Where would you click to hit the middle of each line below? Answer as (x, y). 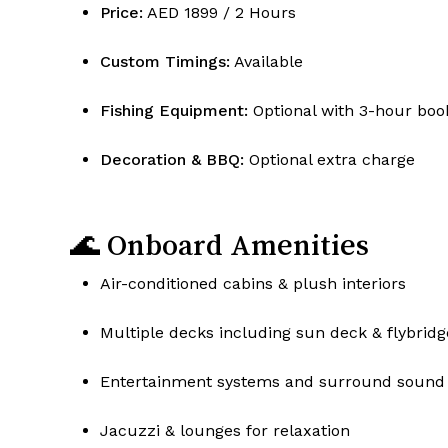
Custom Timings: (165, 62)
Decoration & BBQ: (172, 160)
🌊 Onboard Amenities (219, 245)
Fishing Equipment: (174, 111)
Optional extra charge (329, 160)
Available (266, 62)
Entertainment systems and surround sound (272, 382)
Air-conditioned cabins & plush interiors (253, 284)
